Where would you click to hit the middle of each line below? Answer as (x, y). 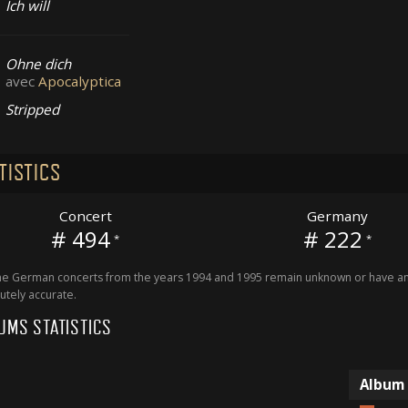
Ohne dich (39, 64)
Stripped (33, 110)
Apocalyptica (80, 82)
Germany (337, 215)
